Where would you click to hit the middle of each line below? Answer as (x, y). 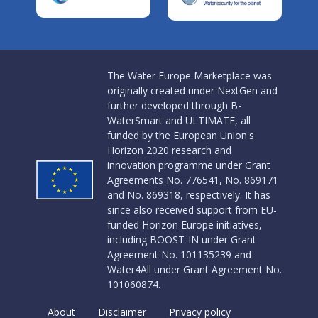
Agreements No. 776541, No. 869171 (192, 180)
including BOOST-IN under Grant (181, 239)
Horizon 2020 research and (169, 150)
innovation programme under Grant (188, 165)
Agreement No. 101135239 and (179, 254)
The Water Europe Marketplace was (189, 75)
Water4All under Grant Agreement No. (194, 269)
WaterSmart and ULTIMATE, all (179, 120)
